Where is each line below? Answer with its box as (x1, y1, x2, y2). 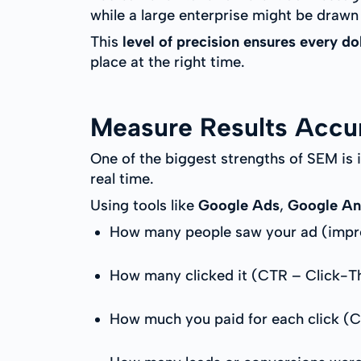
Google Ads (198, 197, 280, 214)
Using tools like (90, 197, 198, 214)
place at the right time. (90, 53, 245, 71)
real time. (90, 170, 154, 188)
